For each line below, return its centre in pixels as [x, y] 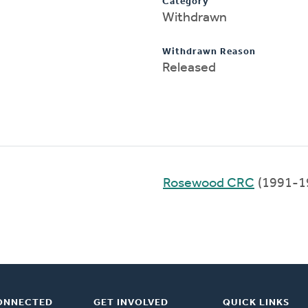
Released [189, 68]
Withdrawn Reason [209, 52]
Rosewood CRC [209, 183]
